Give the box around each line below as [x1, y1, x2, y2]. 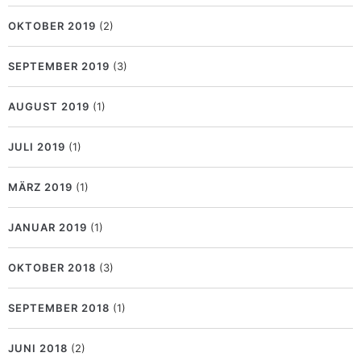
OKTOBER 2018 [8, 261, 96, 275]
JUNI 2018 [8, 342, 68, 355]
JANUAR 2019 [8, 221, 87, 234]
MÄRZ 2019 [8, 180, 73, 194]
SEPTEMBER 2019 [8, 60, 110, 73]
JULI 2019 [8, 140, 65, 154]
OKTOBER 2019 [8, 19, 96, 33]
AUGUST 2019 [8, 100, 89, 114]
